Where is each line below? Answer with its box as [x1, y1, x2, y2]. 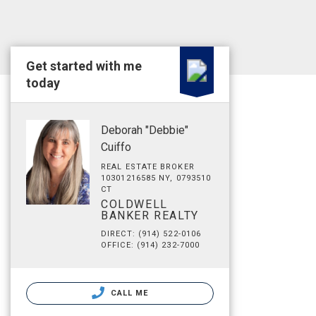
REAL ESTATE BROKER [101, 162, 195, 171]
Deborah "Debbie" [101, 123, 188, 137]
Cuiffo [101, 140, 131, 154]
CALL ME [107, 288, 149, 298]
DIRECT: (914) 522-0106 [101, 229, 202, 238]
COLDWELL [101, 197, 168, 211]
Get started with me [26, 59, 142, 73]
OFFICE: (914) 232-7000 [101, 241, 200, 250]
